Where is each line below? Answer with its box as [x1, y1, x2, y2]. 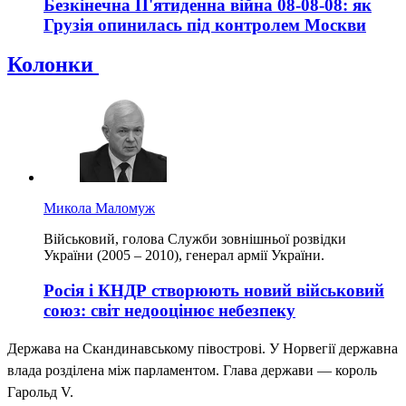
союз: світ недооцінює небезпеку [43, 301, 295, 321]
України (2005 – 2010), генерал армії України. [43, 247, 324, 264]
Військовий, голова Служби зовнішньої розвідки [43, 231, 346, 247]
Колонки [7, 53, 99, 77]
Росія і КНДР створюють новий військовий [43, 281, 384, 301]
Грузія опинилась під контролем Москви [43, 14, 366, 34]
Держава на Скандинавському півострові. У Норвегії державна [7, 340, 398, 356]
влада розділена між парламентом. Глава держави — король [7, 362, 377, 378]
